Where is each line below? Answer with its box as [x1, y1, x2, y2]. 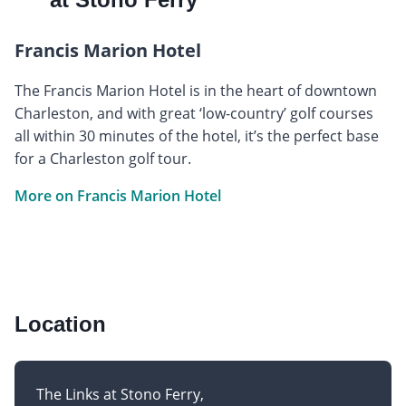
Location [14, 311, 106, 336]
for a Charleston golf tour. [14, 148, 191, 169]
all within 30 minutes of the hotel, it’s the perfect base [14, 125, 379, 146]
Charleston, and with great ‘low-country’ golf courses [14, 102, 373, 123]
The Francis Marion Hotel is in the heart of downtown [14, 80, 377, 101]
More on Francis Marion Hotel [14, 185, 221, 206]
